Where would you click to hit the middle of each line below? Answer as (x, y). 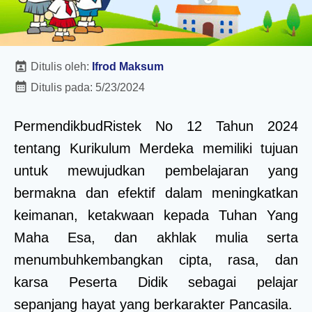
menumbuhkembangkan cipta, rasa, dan (156, 259)
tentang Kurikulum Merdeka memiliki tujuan (156, 148)
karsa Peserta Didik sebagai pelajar (156, 282)
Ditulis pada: (62, 87)
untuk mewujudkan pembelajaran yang (156, 170)
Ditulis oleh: (60, 66)
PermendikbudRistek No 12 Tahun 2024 (156, 126)
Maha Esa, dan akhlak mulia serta (156, 237)
